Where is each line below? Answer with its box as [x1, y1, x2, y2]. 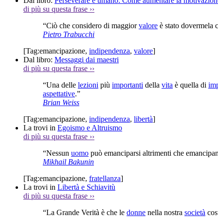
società [184, 208, 205, 217]
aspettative [43, 89, 75, 98]
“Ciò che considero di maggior [43, 21, 139, 30]
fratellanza [89, 174, 121, 182]
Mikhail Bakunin [43, 157, 94, 166]
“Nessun [43, 148, 71, 157]
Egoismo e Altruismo [57, 123, 122, 132]
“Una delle [43, 80, 78, 89]
